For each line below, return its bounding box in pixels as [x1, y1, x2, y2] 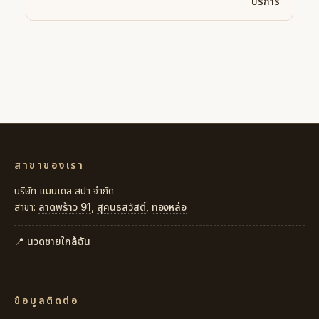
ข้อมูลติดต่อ [14, 295, 80, 308]
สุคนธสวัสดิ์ [97, 201, 146, 214]
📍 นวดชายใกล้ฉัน [14, 235, 90, 248]
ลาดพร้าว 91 [38, 201, 91, 214]
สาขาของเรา [14, 159, 85, 172]
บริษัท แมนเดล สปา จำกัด [14, 184, 114, 197]
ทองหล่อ [152, 201, 187, 214]
